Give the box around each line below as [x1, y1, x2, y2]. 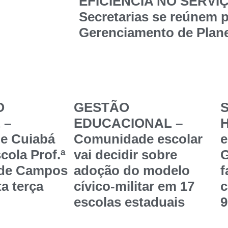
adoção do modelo [74, 163, 190, 178]
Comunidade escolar [74, 131, 203, 147]
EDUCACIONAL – [74, 116, 183, 131]
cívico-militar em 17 [74, 179, 194, 194]
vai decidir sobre [74, 147, 177, 162]
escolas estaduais [74, 194, 185, 210]
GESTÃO [74, 100, 129, 115]
